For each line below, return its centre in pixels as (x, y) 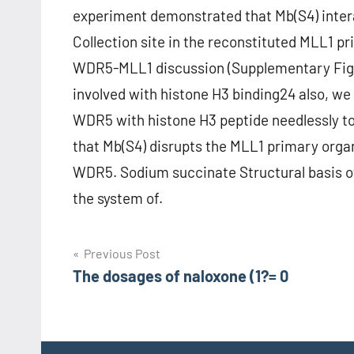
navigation (124, 288)
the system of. (118, 198)
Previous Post (122, 254)
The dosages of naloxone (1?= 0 (181, 276)
